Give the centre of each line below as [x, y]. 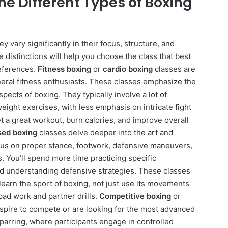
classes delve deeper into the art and [105, 133]
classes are [174, 69]
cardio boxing [128, 69]
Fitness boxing [64, 69]
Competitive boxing [135, 196]
